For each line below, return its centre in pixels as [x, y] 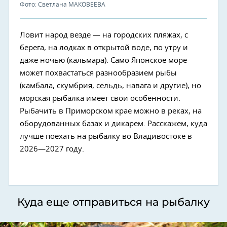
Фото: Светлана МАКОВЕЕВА [63, 5]
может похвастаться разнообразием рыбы [98, 73]
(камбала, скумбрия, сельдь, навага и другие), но [110, 86]
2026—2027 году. [52, 149]
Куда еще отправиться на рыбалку [113, 202]
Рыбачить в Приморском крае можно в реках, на [111, 111]
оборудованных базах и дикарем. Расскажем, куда [113, 124]
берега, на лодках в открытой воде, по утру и [104, 48]
